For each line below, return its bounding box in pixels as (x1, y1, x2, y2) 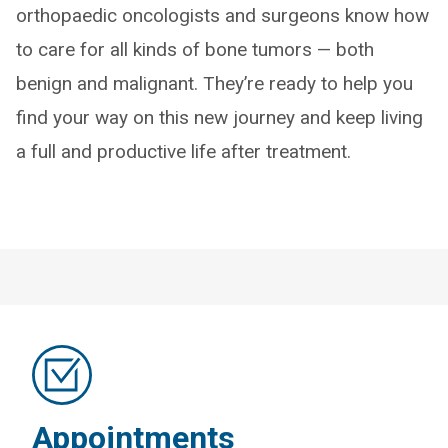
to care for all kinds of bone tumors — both (16, 38, 374, 61)
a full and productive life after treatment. (16, 140, 351, 163)
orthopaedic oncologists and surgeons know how (16, 4, 429, 27)
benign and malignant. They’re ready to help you (16, 72, 413, 95)
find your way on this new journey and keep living (16, 106, 423, 129)
